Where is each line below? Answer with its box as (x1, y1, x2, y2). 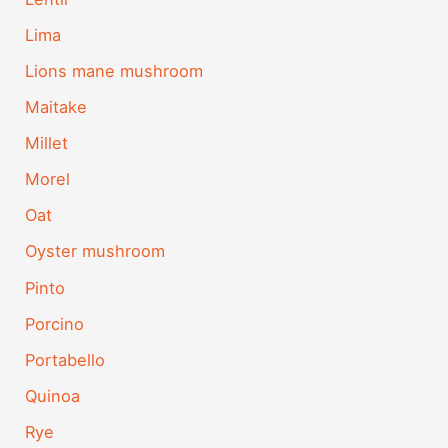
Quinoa (25, 385, 81, 406)
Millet (25, 133, 69, 154)
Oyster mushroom (25, 241, 166, 262)
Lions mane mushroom (25, 60, 204, 81)
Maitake (25, 97, 88, 118)
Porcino (25, 313, 85, 334)
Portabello (25, 349, 106, 370)
